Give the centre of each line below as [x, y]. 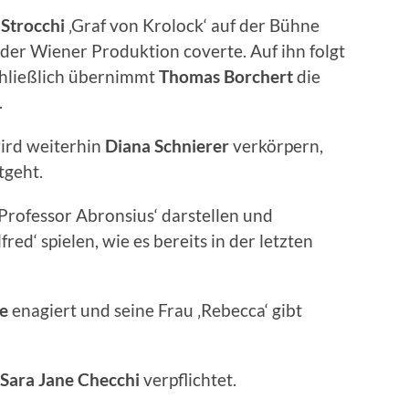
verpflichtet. [190, 379]
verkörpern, [278, 145]
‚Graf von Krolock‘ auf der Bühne [192, 25]
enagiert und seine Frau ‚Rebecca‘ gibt [157, 309]
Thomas [189, 76]
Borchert [258, 76]
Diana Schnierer [169, 145]
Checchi [110, 379]
